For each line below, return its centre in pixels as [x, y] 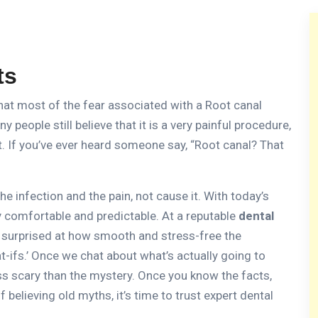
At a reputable [200, 215]
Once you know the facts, [205, 275]
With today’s [236, 196]
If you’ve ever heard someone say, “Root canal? [132, 144]
